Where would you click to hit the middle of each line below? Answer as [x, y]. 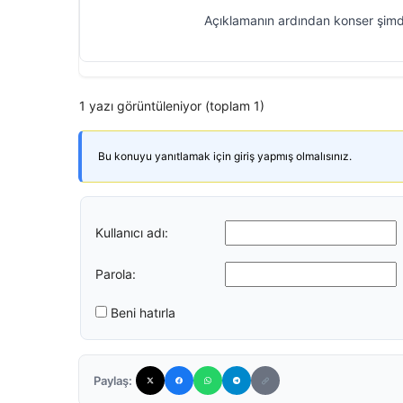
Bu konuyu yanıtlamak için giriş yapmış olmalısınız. [225, 156]
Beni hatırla [143, 313]
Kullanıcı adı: [132, 232]
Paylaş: [113, 381]
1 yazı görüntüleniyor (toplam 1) [172, 106]
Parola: [116, 273]
